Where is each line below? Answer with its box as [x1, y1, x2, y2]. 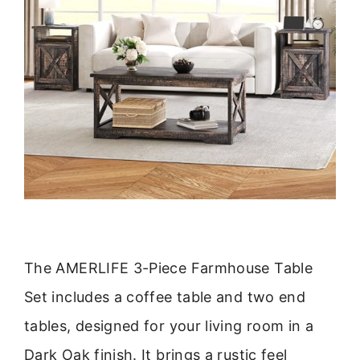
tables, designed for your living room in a [24, 317, 314, 335]
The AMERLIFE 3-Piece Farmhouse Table [24, 260, 313, 277]
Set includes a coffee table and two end [24, 288, 306, 306]
